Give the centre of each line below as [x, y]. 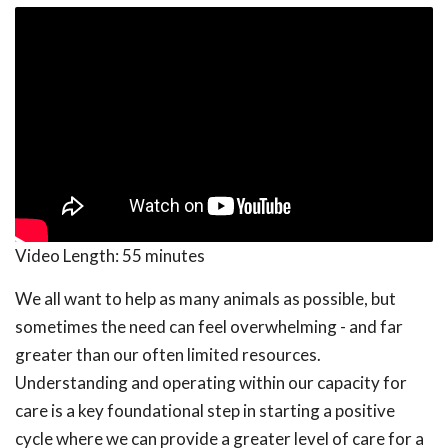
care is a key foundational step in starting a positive [205, 411]
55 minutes [163, 256]
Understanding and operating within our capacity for [211, 383]
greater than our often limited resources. [168, 355]
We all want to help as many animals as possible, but [205, 299]
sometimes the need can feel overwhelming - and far [209, 327]
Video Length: [68, 256]
